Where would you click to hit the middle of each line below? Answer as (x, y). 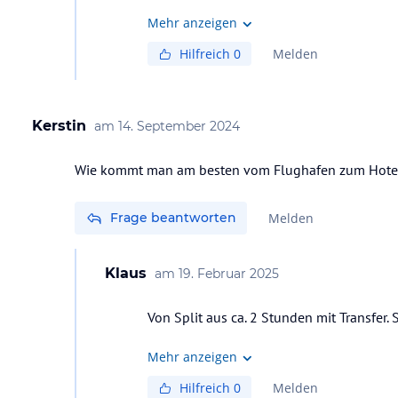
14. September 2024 (179, 126)
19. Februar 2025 (229, 274)
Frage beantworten (173, 218)
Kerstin (59, 126)
